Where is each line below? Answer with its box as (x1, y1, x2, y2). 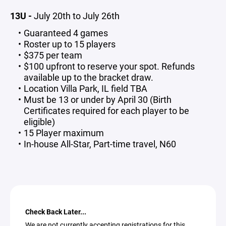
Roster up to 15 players (23, 38, 116, 50)
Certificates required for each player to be (24, 104, 189, 117)
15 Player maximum (23, 127, 104, 139)
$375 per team (23, 49, 82, 61)
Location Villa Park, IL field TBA (23, 82, 147, 94)
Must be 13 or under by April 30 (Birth (23, 93, 172, 105)
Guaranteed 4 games (23, 27, 108, 39)
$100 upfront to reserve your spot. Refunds (23, 60, 195, 72)
